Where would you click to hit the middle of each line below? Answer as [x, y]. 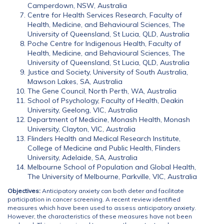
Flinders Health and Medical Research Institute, [104, 138]
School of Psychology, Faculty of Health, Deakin [105, 100]
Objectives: [25, 191]
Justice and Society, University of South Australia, [108, 72]
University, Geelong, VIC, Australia [82, 110]
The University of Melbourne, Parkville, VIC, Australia [112, 176]
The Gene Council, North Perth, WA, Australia [102, 91]
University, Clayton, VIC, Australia [81, 129]
